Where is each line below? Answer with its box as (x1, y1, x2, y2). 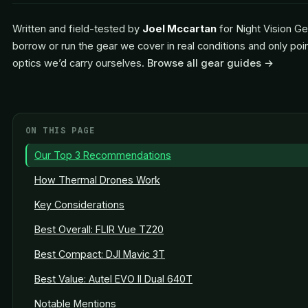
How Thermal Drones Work (34, 174, 160, 186)
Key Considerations (34, 199, 124, 211)
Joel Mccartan (142, 22, 217, 35)
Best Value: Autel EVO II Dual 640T (34, 273, 192, 285)
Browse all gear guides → (147, 56, 274, 69)
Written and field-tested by (12, 22, 142, 35)
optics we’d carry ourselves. (12, 56, 147, 69)
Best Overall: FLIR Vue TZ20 (34, 223, 164, 236)
